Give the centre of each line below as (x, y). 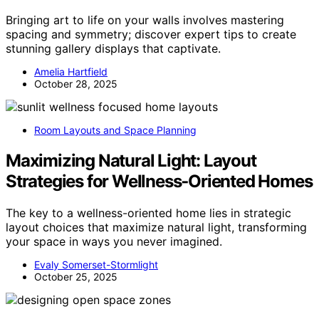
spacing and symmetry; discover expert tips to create (151, 35)
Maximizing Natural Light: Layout (131, 161)
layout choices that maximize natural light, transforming (156, 228)
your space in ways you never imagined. (114, 242)
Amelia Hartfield (71, 72)
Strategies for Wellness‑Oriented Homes (159, 182)
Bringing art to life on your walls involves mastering (145, 20)
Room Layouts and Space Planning (115, 130)
